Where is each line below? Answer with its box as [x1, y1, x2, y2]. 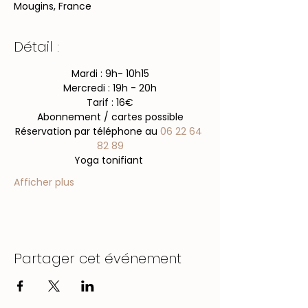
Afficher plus [14, 175, 74, 189]
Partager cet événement [14, 249, 181, 268]
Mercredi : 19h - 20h [63, 81, 157, 95]
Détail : [14, 37, 59, 56]
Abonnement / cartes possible [36, 110, 184, 124]
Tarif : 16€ [87, 96, 133, 109]
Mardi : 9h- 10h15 [71, 67, 149, 80]
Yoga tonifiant [74, 153, 146, 167]
